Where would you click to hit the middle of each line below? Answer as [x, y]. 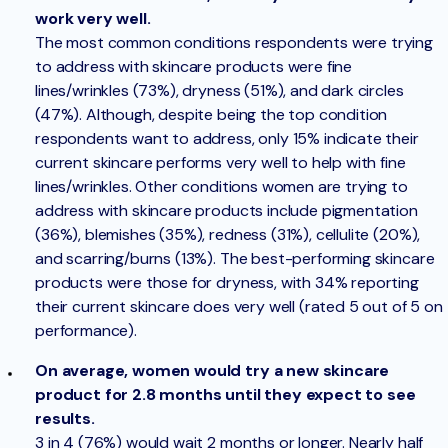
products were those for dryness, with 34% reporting [227, 283]
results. [65, 419]
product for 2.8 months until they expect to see [225, 395]
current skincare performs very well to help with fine [220, 163]
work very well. [93, 19]
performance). [86, 331]
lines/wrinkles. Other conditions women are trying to [221, 187]
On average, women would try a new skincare [212, 371]
